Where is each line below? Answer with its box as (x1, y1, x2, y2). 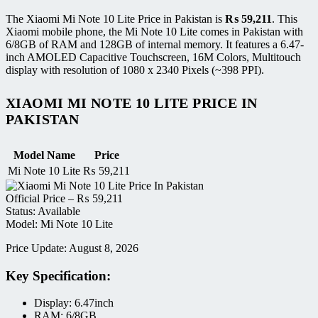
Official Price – (6, 192, 77, 204)
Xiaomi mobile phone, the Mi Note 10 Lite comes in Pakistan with (6, 25, 303, 38)
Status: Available (6, 205, 80, 217)
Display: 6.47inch (34, 297, 114, 309)
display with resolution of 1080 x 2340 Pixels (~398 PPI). (6, 63, 264, 76)
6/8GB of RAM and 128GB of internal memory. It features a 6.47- (6, 38, 304, 50)
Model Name (13, 149, 75, 161)
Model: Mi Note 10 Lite (6, 218, 113, 230)
